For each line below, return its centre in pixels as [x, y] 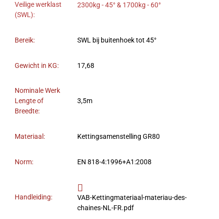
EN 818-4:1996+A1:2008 [114, 162]
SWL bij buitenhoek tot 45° [117, 41]
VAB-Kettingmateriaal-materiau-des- [132, 197]
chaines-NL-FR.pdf [106, 208]
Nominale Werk [37, 91]
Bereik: [25, 41]
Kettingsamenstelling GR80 [119, 137]
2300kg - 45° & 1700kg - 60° [119, 5]
